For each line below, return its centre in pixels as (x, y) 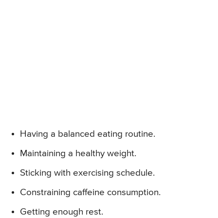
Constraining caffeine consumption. (90, 193)
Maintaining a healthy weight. (78, 154)
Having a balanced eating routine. (88, 134)
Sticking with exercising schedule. (87, 173)
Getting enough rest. (62, 212)
